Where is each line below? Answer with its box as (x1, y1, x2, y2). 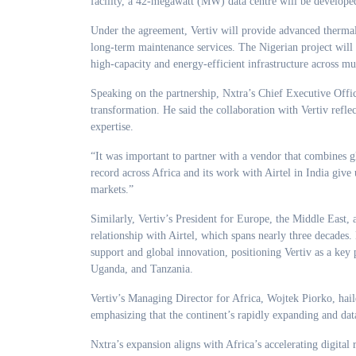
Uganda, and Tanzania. (91, 263, 193, 275)
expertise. (91, 121, 133, 133)
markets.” (91, 184, 133, 195)
